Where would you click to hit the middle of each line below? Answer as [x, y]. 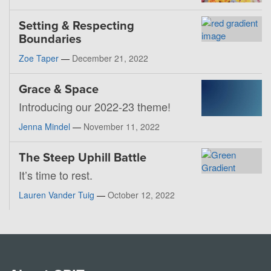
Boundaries [50, 40]
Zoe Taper [39, 58]
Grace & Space [59, 90]
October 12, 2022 [141, 195]
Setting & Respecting [77, 26]
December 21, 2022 [110, 58]
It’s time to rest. [56, 175]
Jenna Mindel [44, 127]
